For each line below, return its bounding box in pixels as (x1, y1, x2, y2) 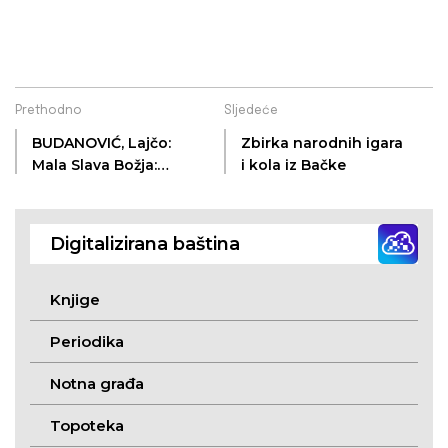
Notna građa (50, 374, 144, 394)
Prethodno (15, 105, 82, 118)
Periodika (50, 332, 124, 352)
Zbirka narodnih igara (241, 134, 403, 153)
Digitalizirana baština (50, 233, 240, 256)
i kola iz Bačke (241, 156, 346, 175)
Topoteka (50, 416, 124, 436)
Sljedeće (224, 105, 278, 118)
